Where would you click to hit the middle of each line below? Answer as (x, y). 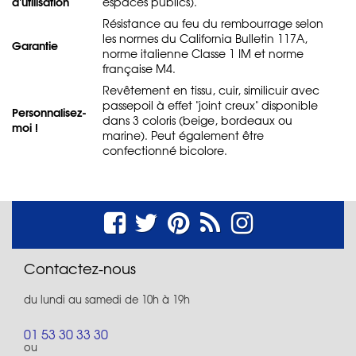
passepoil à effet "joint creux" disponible (210, 104)
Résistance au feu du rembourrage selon (213, 23)
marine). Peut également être (183, 135)
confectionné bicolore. (165, 150)
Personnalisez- (49, 112)
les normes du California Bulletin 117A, (205, 38)
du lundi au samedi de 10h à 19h (107, 299)
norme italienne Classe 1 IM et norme (203, 53)
